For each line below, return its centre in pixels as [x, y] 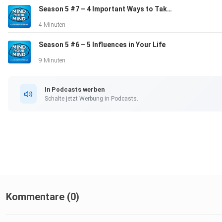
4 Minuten [52, 25]
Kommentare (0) [43, 197]
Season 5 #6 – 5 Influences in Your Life [102, 45]
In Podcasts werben [75, 89]
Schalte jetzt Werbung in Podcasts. [91, 98]
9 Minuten [52, 61]
